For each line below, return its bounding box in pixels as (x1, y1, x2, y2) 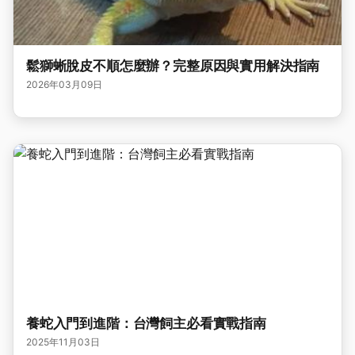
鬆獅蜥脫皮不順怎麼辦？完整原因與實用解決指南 (26, 58, 320, 74)
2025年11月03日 (26, 336, 100, 348)
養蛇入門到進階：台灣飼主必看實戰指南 (26, 315, 266, 331)
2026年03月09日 (26, 78, 102, 90)
